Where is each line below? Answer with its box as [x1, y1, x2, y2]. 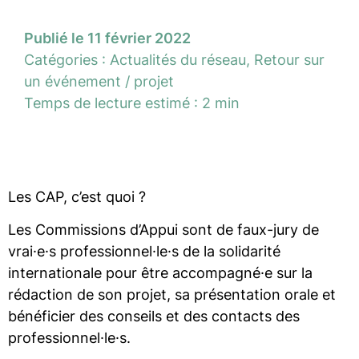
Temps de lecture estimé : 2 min [24, 94, 240, 111]
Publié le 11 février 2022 [24, 29, 191, 46]
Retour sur [254, 50, 325, 68]
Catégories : [24, 50, 110, 68]
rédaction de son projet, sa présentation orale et [8, 286, 336, 304]
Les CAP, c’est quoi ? [8, 188, 146, 205]
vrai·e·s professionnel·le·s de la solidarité [8, 243, 280, 260]
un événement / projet [24, 72, 174, 90]
